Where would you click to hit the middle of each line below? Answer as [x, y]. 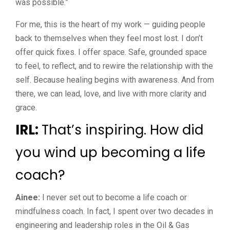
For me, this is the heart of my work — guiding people [110, 24]
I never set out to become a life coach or [114, 197]
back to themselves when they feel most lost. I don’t [109, 38]
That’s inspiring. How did [122, 130]
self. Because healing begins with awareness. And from [115, 80]
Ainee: [29, 197]
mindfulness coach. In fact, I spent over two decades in [114, 211]
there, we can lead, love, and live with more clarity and [111, 93]
